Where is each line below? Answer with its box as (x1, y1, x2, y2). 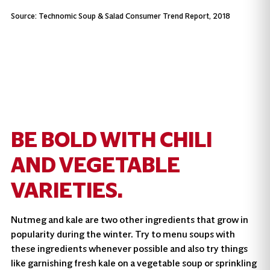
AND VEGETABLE (10, 152, 180, 178)
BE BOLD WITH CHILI (10, 127, 212, 152)
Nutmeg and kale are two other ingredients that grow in (10, 213, 248, 225)
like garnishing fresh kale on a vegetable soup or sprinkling (10, 257, 257, 269)
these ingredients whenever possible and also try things (10, 242, 248, 254)
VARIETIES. (10, 177, 123, 203)
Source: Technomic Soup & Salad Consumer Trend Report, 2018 (10, 11, 230, 21)
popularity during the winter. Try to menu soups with (10, 228, 235, 240)
